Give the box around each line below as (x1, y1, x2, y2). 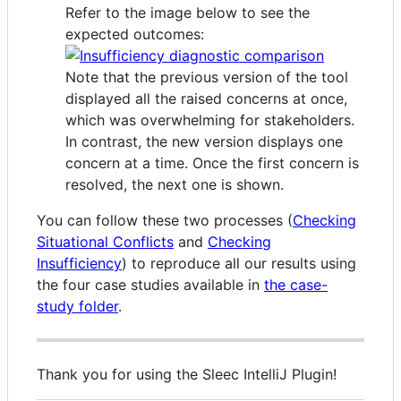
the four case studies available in (37, 275, 264, 294)
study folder (37, 296, 118, 315)
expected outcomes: (65, 24, 204, 43)
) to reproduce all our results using (122, 253, 356, 272)
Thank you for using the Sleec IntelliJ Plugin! (37, 364, 337, 383)
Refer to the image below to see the (65, 3, 310, 21)
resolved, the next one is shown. (65, 175, 284, 193)
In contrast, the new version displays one (65, 132, 343, 150)
